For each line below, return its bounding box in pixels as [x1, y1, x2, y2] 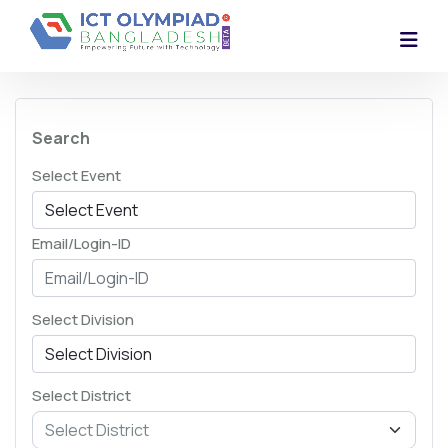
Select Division [32, 309, 134, 330]
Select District [32, 385, 131, 406]
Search [32, 127, 90, 149]
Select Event [32, 165, 121, 186]
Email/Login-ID [32, 233, 131, 254]
